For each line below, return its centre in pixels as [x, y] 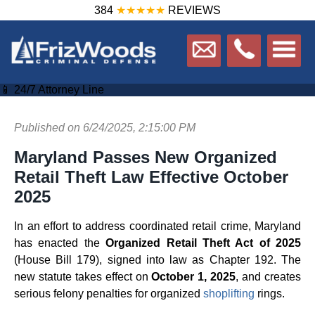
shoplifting [229, 294]
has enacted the [60, 243]
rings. [270, 294]
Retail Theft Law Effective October [151, 177]
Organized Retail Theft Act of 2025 [203, 243]
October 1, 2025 [194, 277]
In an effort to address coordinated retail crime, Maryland [157, 226]
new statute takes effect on [83, 277]
